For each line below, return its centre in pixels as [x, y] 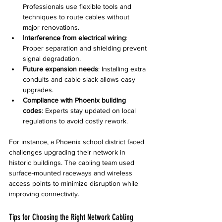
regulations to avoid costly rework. [75, 121]
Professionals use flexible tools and [78, 6]
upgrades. [38, 89]
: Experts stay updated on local [90, 110]
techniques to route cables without [77, 17]
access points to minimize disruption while [75, 183]
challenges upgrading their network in [68, 152]
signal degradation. [52, 58]
